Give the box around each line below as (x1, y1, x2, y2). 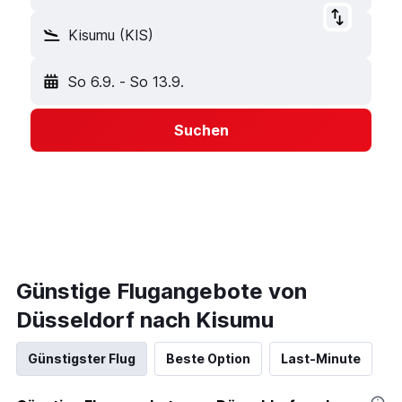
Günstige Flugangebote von (16, 278, 307, 304)
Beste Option (166, 351, 250, 366)
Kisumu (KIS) (68, 26, 153, 44)
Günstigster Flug (28, 351, 135, 366)
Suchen (173, 121, 229, 139)
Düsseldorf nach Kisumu (16, 307, 274, 333)
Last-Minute (281, 351, 361, 366)
